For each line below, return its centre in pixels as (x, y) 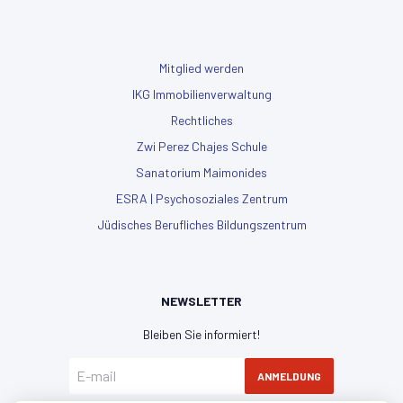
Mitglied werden (201, 68)
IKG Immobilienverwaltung (201, 94)
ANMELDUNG (289, 376)
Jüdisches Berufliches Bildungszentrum (201, 225)
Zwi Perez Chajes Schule (201, 147)
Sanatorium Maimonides (201, 173)
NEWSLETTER (201, 301)
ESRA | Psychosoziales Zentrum (201, 199)
